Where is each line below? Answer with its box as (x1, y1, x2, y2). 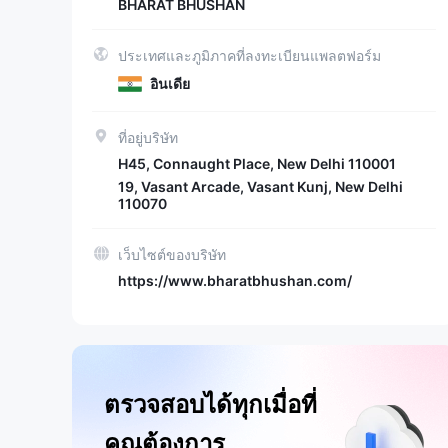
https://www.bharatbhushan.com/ (118, 272, 352, 289)
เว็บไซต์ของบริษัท (118, 246, 226, 263)
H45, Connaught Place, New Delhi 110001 (118, 155, 396, 172)
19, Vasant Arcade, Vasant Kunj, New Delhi (118, 178, 403, 195)
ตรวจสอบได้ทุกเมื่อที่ (104, 390, 317, 419)
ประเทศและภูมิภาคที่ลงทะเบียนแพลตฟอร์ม (118, 47, 381, 64)
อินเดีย (150, 75, 190, 92)
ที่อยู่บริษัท (118, 129, 178, 146)
